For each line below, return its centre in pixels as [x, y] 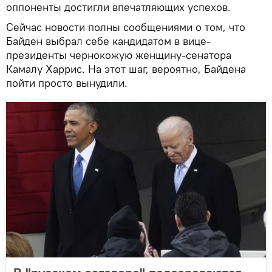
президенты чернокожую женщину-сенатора [119, 55]
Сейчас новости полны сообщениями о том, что [126, 27]
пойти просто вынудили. [67, 83]
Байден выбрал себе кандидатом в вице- [108, 41]
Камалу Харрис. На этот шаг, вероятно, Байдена [126, 69]
